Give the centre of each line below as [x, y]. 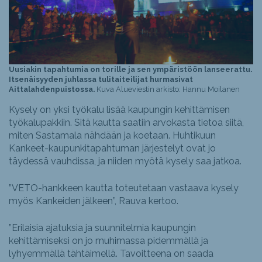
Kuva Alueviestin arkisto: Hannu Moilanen [167, 89]
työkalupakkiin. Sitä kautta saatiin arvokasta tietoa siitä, [126, 122]
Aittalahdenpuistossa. [52, 89]
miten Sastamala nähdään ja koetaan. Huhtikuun [112, 135]
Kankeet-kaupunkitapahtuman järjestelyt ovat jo [112, 148]
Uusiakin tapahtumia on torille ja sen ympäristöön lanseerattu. [130, 69]
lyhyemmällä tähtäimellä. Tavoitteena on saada [111, 253]
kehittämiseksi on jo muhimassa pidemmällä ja [108, 240]
